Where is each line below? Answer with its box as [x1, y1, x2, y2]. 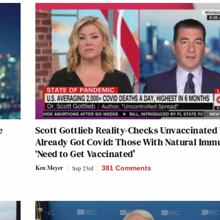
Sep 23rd [72, 164, 93, 172]
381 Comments [101, 164, 151, 172]
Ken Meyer [35, 164, 63, 172]
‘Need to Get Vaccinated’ [35, 147, 136, 161]
